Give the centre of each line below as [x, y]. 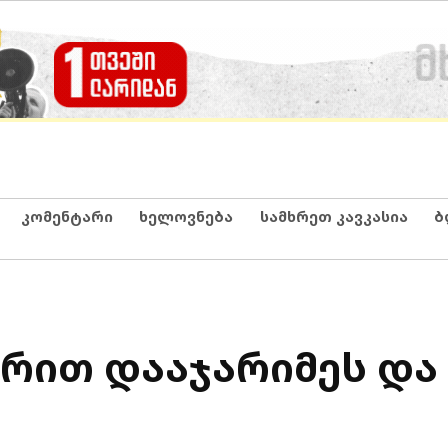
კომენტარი [66, 216]
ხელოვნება [186, 216]
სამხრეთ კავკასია [333, 216]
